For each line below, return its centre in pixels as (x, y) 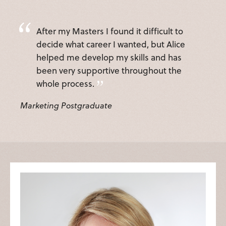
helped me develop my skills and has (109, 58)
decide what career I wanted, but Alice (111, 44)
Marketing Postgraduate (66, 105)
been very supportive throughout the (109, 71)
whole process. (65, 84)
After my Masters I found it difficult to (110, 31)
